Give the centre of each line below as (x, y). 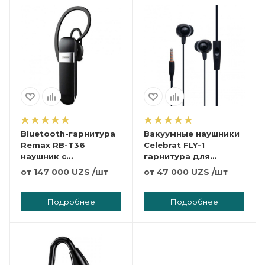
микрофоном (51, 168)
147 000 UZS (62, 172)
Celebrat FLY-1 (174, 145)
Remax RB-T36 (53, 145)
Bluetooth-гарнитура (68, 134)
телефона (166, 168)
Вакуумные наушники (192, 134)
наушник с (43, 156)
